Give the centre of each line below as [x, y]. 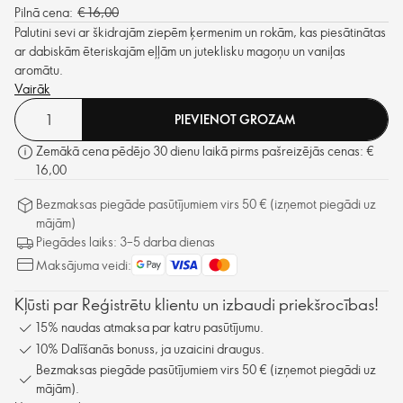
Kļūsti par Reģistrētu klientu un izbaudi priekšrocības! [197, 304]
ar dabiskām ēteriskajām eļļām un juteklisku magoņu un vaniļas [180, 50]
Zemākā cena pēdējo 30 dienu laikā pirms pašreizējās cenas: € [205, 150]
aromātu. [39, 69]
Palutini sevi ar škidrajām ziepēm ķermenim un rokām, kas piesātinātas [200, 31]
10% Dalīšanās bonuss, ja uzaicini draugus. [150, 349]
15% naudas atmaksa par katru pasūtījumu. [150, 327]
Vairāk [32, 88]
